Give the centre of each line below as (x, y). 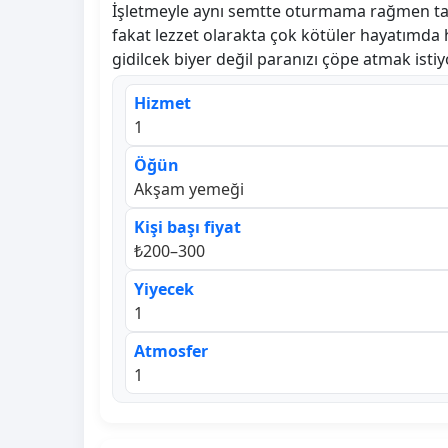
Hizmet (162, 102)
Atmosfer (171, 350)
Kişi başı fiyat (187, 226)
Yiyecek (164, 288)
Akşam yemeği (189, 188)
